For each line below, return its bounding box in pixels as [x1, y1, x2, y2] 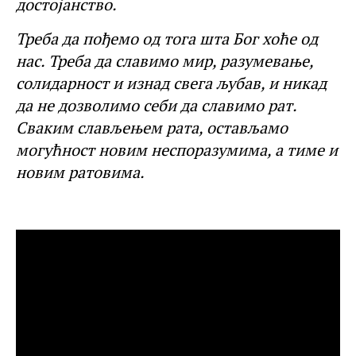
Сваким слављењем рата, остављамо [16, 116, 288, 138]
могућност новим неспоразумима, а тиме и [16, 138, 338, 161]
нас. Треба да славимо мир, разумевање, [16, 49, 313, 72]
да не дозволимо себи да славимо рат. [16, 94, 296, 116]
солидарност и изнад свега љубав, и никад [16, 72, 327, 94]
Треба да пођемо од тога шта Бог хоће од [16, 27, 318, 49]
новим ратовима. [16, 161, 145, 183]
